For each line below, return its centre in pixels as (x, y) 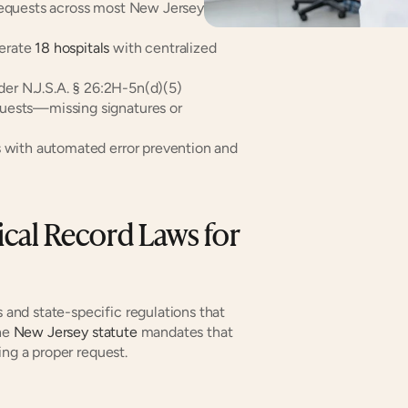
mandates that (185, 331)
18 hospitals (72, 47)
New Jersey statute (75, 331)
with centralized (163, 47)
